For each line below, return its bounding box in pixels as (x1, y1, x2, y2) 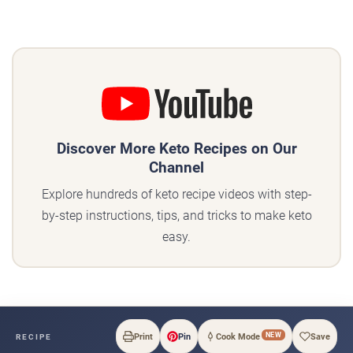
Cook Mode (215, 331, 260, 342)
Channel (149, 158, 204, 177)
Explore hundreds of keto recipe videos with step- (41, 187, 312, 203)
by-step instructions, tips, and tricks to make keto (41, 208, 312, 224)
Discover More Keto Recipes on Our (56, 139, 297, 158)
